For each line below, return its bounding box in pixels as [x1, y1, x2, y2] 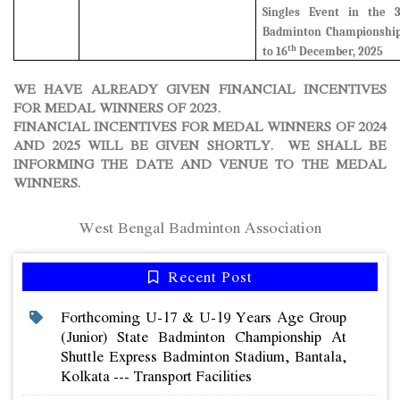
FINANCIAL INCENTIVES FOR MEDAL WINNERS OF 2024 [13, 116, 387, 136]
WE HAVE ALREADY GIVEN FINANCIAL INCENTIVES [13, 79, 387, 98]
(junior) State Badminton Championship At [60, 326, 346, 347]
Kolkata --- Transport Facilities [60, 365, 252, 387]
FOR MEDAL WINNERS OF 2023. [13, 97, 221, 117]
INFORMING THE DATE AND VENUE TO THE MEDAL [13, 154, 387, 173]
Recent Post [162, 266, 253, 287]
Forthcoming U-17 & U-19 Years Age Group [60, 306, 346, 328]
